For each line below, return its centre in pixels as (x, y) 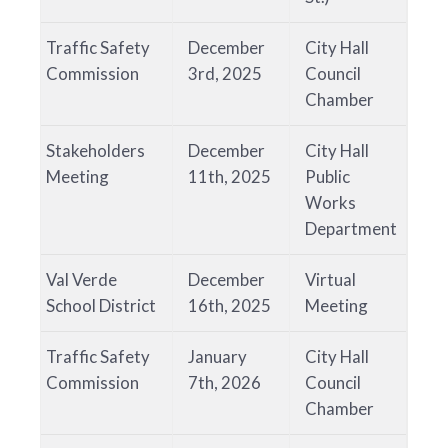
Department (351, 229)
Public (327, 177)
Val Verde (81, 280)
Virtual (330, 280)
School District (101, 306)
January (217, 357)
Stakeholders (95, 151)
